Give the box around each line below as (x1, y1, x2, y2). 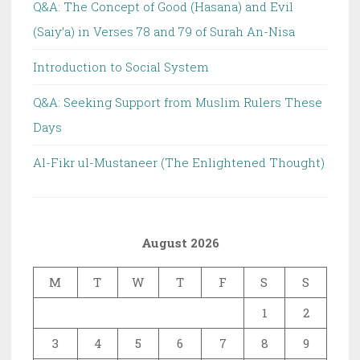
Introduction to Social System (33, 58, 209, 75)
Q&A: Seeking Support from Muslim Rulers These (33, 93, 322, 110)
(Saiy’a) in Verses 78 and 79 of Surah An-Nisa (33, 22, 295, 39)
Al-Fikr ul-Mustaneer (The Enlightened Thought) (33, 153, 325, 170)
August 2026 (141, 234, 219, 251)
